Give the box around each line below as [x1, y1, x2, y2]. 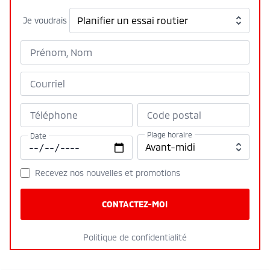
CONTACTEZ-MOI [102, 198, 168, 209]
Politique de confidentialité [83, 231, 187, 242]
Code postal [146, 108, 201, 121]
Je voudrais [23, 14, 67, 25]
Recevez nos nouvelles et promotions [35, 167, 180, 178]
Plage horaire [146, 130, 192, 139]
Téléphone [30, 108, 78, 121]
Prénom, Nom [30, 46, 92, 58]
